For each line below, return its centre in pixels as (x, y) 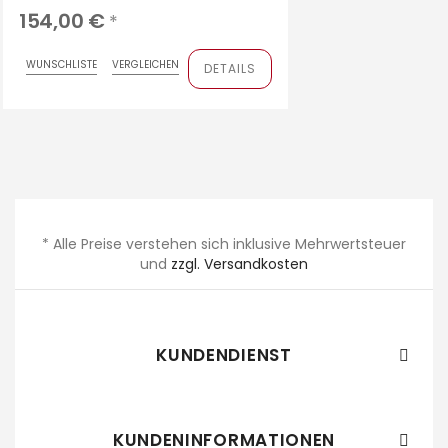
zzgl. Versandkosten (239, 263)
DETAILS (229, 68)
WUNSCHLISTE (61, 64)
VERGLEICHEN (145, 64)
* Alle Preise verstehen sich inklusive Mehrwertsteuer (224, 243)
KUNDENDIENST (224, 354)
